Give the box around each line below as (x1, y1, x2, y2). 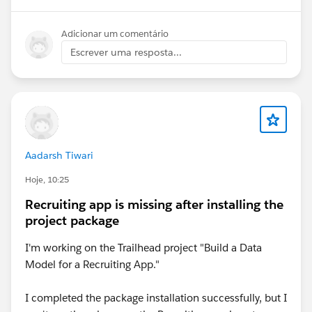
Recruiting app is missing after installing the (25, 196, 283, 212)
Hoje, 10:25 (25, 173, 69, 185)
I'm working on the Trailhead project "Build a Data (25, 240, 262, 254)
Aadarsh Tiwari (25, 148, 93, 162)
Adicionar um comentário (61, 27, 169, 40)
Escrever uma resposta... (70, 45, 182, 58)
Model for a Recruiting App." (25, 257, 162, 271)
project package (25, 212, 119, 228)
